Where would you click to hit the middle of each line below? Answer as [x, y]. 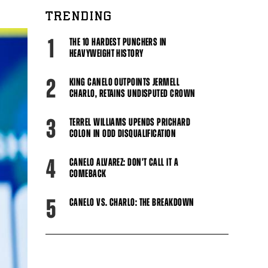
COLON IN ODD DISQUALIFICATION [123, 133]
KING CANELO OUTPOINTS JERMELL [125, 82]
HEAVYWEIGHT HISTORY [106, 53]
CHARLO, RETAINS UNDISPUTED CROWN [133, 93]
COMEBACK [88, 173]
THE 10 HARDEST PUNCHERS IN [118, 42]
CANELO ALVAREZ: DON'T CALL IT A [124, 162]
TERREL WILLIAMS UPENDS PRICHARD [130, 122]
